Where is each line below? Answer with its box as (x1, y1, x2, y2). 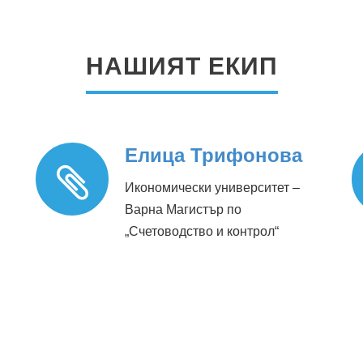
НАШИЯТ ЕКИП (85, 53, 278, 80)
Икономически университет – (125, 181, 300, 195)
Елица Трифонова (125, 144, 302, 167)
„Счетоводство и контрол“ (125, 224, 279, 239)
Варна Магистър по (125, 203, 241, 217)
